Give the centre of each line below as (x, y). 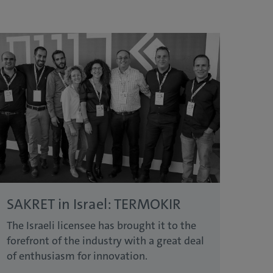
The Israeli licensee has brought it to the (101, 226)
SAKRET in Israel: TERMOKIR (95, 204)
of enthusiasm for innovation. (77, 256)
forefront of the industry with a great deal (105, 241)
